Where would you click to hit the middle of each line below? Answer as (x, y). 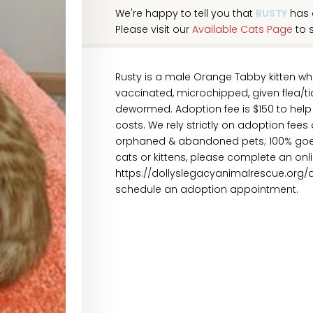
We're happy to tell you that (185, 13)
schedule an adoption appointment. (206, 189)
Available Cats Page (242, 29)
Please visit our (153, 29)
